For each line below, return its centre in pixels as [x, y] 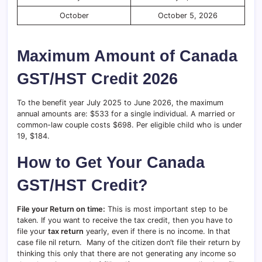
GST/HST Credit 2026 [97, 78]
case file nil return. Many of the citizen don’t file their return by [129, 242]
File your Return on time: [61, 209]
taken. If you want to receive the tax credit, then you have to [125, 220]
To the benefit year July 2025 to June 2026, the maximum [120, 102]
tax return [66, 231]
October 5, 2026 [188, 16]
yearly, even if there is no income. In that [157, 231]
